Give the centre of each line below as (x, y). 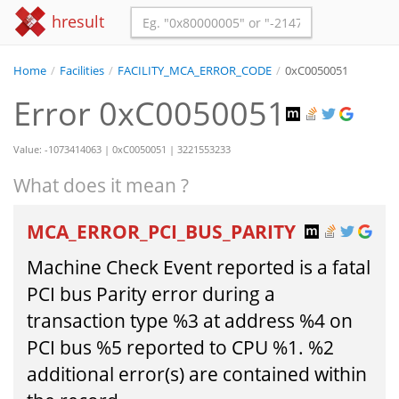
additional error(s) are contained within (197, 375)
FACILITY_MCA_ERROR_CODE (195, 71)
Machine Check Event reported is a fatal (199, 268)
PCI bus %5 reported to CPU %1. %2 (180, 348)
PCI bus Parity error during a (151, 294)
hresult (76, 22)
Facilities (82, 71)
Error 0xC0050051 (150, 114)
